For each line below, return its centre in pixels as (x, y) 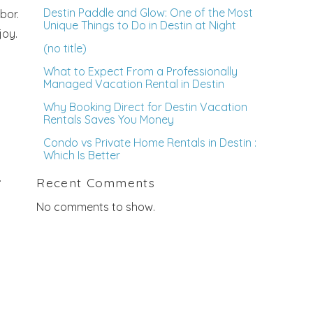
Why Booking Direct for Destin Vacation (146, 107)
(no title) (65, 49)
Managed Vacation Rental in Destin (134, 84)
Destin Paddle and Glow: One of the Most (148, 13)
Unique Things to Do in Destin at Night (140, 26)
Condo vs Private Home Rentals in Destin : (150, 143)
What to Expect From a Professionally (141, 72)
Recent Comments (96, 183)
